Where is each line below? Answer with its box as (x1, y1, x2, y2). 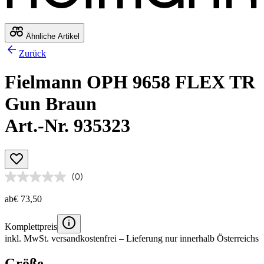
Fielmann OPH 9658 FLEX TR (5, 71, 255, 93)
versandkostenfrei (51, 233, 117, 243)
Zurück (19, 48, 46, 58)
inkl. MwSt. (5, 233, 51, 243)
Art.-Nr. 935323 (5, 115, 130, 137)
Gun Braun (5, 93, 97, 115)
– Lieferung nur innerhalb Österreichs (117, 233, 259, 243)
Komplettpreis (5, 221, 57, 232)
